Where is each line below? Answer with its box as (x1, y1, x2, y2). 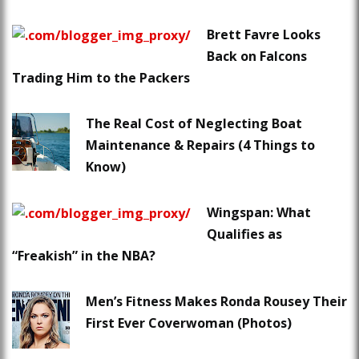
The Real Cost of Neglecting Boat (86, 115, 302, 133)
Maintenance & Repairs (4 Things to (86, 136, 315, 155)
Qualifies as (207, 225, 282, 244)
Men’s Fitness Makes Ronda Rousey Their (86, 292, 347, 311)
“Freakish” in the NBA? (12, 247, 155, 265)
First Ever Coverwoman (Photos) (86, 314, 292, 333)
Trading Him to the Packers (12, 69, 190, 87)
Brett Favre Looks (207, 26, 321, 44)
